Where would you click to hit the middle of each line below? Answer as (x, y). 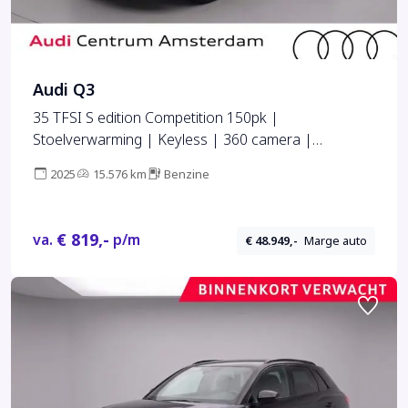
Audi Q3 (64, 91)
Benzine (187, 175)
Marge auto (336, 240)
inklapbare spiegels (95, 162)
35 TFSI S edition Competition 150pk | (156, 118)
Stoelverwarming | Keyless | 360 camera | (173, 140)
